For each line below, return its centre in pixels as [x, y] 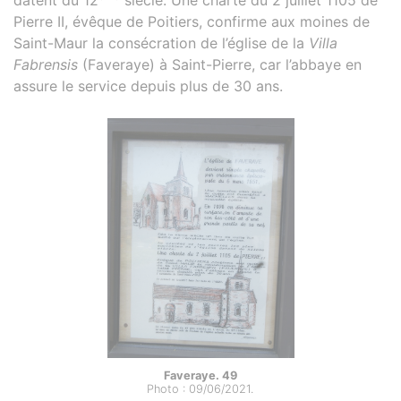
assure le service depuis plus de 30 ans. [148, 85]
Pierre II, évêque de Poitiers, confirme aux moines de [192, 21]
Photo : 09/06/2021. [200, 389]
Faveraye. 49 [200, 376]
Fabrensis [46, 64]
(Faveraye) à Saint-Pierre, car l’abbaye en [220, 64]
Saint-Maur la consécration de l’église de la [161, 43]
